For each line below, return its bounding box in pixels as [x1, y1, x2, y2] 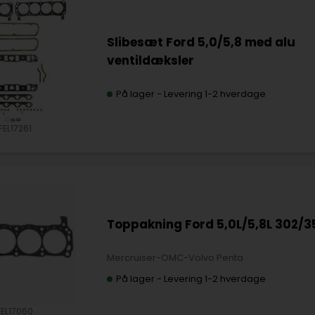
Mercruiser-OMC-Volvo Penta [106, 250, 243, 264]
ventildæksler [106, 52, 194, 70]
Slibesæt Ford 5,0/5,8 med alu [106, 34, 295, 51]
